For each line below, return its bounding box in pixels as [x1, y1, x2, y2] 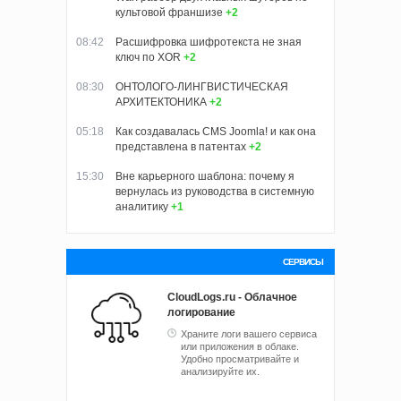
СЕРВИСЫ [283, 257, 323, 268]
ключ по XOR [115, 51, 181, 64]
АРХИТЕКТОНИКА [115, 96, 207, 109]
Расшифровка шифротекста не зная [115, 36, 302, 49]
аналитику [115, 200, 168, 214]
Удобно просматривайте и [181, 354, 299, 365]
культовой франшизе [115, 6, 223, 20]
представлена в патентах [115, 141, 246, 154]
